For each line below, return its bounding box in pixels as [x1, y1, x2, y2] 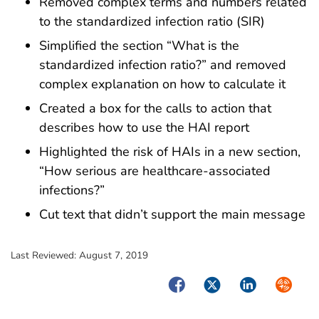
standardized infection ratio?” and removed [39, 56, 286, 74]
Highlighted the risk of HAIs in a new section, [39, 142, 300, 160]
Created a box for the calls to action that [39, 100, 271, 117]
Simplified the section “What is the [39, 37, 239, 55]
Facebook [165, 274, 221, 292]
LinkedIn [236, 274, 286, 292]
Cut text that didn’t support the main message [39, 205, 305, 223]
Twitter [200, 274, 241, 292]
